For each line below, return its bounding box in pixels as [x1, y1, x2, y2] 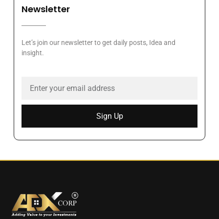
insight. [22, 49, 44, 57]
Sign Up [96, 111, 123, 121]
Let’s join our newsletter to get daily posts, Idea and [22, 39, 175, 47]
